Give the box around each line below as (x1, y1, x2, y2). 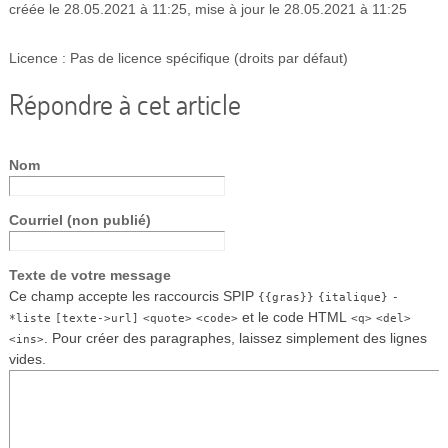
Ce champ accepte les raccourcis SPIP (8, 287, 258, 304)
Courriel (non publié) (8, 211, 151, 228)
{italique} (317, 289, 388, 304)
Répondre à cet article (8, 86, 241, 123)
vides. (8, 350, 46, 367)
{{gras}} (257, 289, 314, 304)
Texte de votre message (8, 266, 171, 283)
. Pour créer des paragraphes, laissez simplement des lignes (43, 329, 427, 346)
